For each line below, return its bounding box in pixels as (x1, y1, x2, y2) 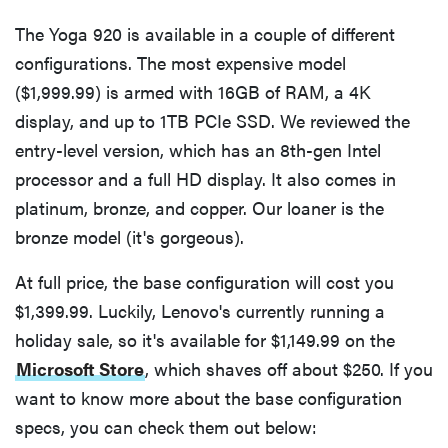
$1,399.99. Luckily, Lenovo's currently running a (15, 297, 385, 323)
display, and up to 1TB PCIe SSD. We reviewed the (15, 107, 410, 133)
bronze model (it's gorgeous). (15, 223, 244, 249)
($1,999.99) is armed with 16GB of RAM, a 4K (15, 78, 371, 104)
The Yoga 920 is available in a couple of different (15, 20, 395, 46)
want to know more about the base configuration (15, 384, 402, 410)
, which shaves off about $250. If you (145, 355, 433, 381)
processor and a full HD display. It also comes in (15, 165, 396, 191)
